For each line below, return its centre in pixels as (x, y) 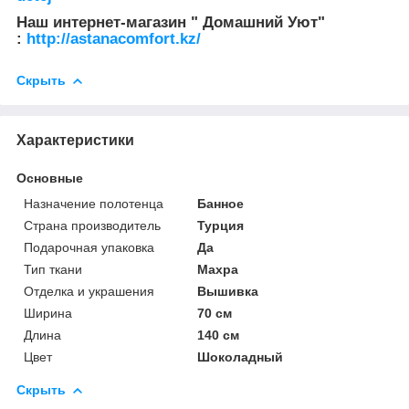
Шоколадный (241, 357)
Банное (221, 203)
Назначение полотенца (94, 203)
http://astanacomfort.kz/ (111, 39)
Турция (221, 225)
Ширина (48, 313)
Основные (50, 178)
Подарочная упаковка (89, 247)
